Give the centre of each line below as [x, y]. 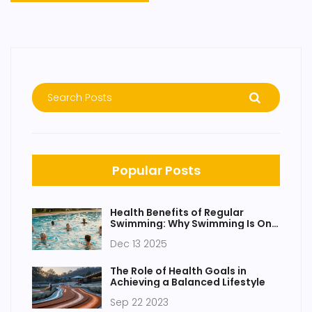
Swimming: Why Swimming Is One [194, 224]
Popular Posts [156, 171]
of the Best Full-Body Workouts [189, 235]
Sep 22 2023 [139, 303]
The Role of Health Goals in [178, 271]
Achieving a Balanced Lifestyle [188, 282]
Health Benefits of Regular [177, 213]
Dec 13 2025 [139, 244]
